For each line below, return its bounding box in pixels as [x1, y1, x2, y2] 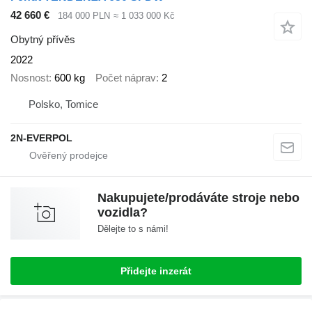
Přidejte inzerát [120, 265, 192, 276]
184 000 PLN [58, 10, 110, 21]
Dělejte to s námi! [97, 223, 169, 234]
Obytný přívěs [10, 33, 75, 45]
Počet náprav [95, 72, 156, 84]
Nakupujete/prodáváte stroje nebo [97, 190, 299, 205]
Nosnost [10, 72, 49, 84]
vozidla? [97, 205, 148, 219]
